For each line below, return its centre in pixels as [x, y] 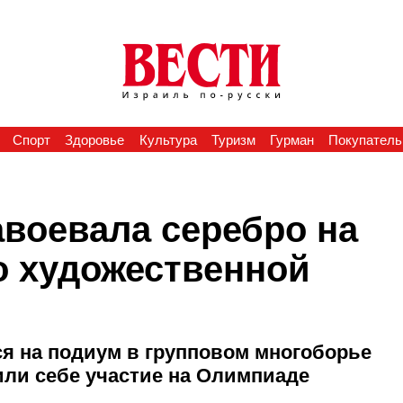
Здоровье [95, 140]
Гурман [292, 140]
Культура [168, 140]
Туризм [233, 140]
